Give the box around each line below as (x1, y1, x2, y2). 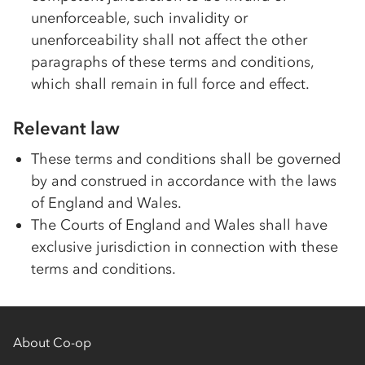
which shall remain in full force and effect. (31, 75, 310, 93)
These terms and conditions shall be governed (31, 150, 341, 168)
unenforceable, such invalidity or (31, 9, 248, 27)
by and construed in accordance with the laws (31, 172, 336, 190)
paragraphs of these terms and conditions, (31, 53, 314, 71)
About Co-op (13, 334, 91, 350)
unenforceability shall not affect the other (31, 31, 307, 49)
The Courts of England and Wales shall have (31, 216, 328, 234)
